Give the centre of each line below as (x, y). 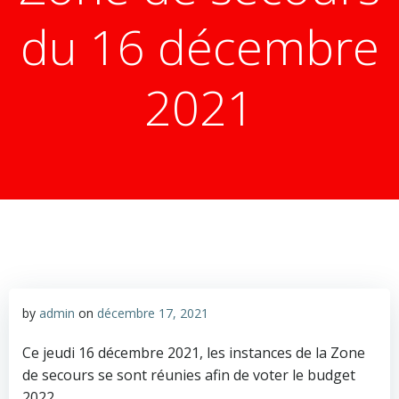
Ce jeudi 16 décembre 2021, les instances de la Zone (194, 353)
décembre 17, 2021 (153, 313)
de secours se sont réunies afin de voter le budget (189, 375)
